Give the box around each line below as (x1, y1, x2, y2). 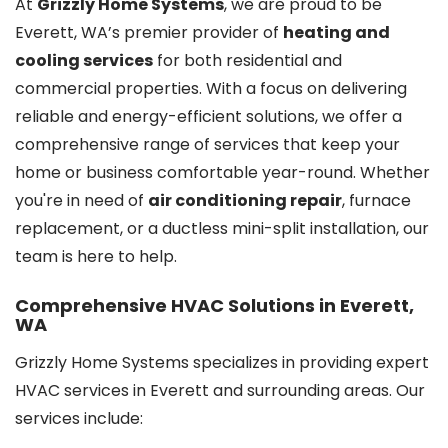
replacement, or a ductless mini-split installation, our (15, 217, 429, 240)
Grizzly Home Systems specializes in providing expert (15, 351, 429, 374)
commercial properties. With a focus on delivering (15, 77, 407, 100)
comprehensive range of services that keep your (15, 133, 400, 156)
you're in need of (15, 189, 148, 212)
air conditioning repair (148, 189, 342, 212)
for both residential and (153, 49, 342, 72)
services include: (15, 407, 143, 430)
